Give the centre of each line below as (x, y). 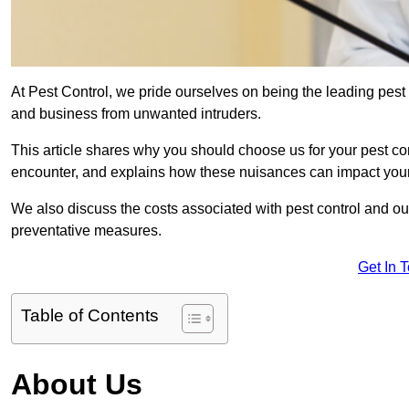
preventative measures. (86, 231)
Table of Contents (90, 316)
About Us (77, 385)
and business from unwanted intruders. (136, 114)
